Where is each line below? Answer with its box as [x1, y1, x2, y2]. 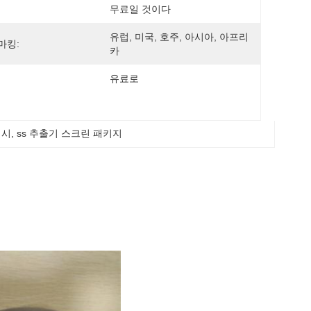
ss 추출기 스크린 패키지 [17, 128, 123, 139]
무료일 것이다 [110, 3, 171, 15]
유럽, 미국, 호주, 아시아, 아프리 [110, 31, 249, 42]
